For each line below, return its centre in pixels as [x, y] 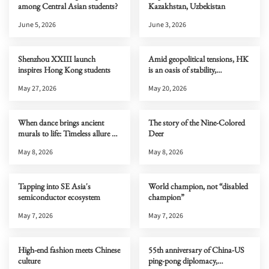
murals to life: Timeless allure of [68, 133]
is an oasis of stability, [182, 70]
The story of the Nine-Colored [196, 122]
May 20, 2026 [167, 89]
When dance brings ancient [61, 122]
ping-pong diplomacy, [183, 261]
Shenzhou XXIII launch [57, 59]
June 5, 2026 [37, 25]
